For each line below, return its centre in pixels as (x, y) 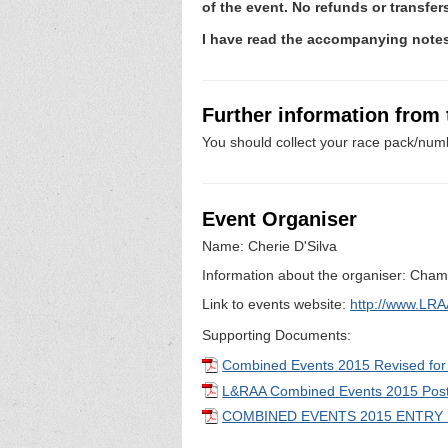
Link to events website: (276, 304)
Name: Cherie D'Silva (269, 245)
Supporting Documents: (276, 334)
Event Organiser (279, 219)
